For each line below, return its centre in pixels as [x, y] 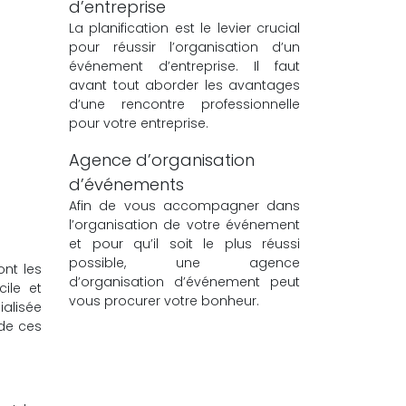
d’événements [126, 184]
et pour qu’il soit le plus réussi [184, 244]
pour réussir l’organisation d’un [184, 47]
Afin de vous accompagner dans [184, 206]
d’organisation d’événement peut [184, 282]
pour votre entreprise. [139, 123]
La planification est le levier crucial [184, 28]
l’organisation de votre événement [184, 225]
